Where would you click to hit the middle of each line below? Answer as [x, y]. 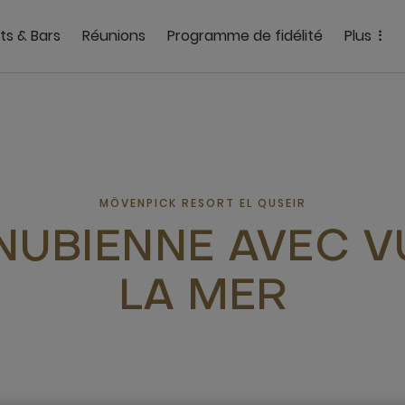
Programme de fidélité [245, 36]
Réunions [114, 36]
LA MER [202, 298]
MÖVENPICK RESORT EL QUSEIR [202, 203]
